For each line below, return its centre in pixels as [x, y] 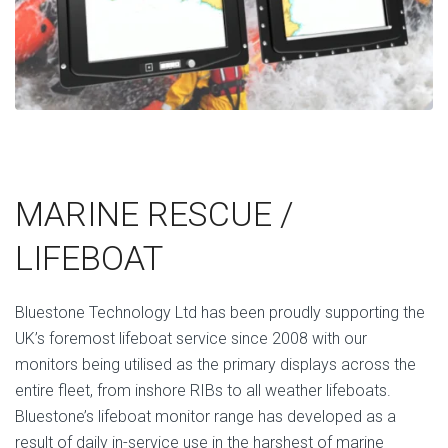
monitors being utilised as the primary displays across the [215, 365]
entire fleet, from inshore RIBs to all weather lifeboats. [203, 391]
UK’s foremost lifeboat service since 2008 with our [191, 339]
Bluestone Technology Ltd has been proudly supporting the [220, 313]
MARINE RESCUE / [154, 214]
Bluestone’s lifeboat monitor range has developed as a [205, 417]
